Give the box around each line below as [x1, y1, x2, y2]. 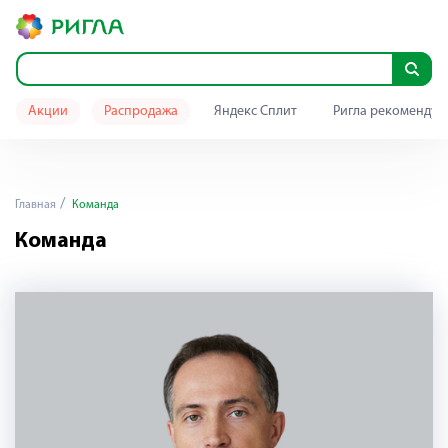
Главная [15, 199, 56, 211]
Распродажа [104, 104, 178, 119]
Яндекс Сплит [214, 104, 297, 119]
